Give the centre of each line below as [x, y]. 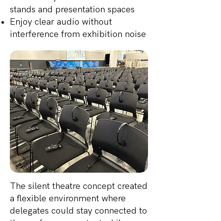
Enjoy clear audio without [61, 22]
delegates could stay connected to [78, 211]
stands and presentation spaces [72, 10]
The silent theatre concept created [79, 186]
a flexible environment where [68, 199]
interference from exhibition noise [78, 34]
